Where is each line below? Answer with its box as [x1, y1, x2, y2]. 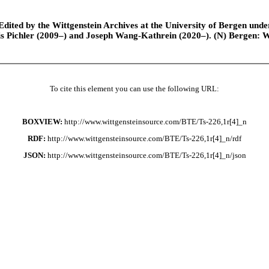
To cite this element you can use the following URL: [50, 84, 219, 93]
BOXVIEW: [22, 118, 62, 127]
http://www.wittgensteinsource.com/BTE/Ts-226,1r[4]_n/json [47, 151, 246, 160]
